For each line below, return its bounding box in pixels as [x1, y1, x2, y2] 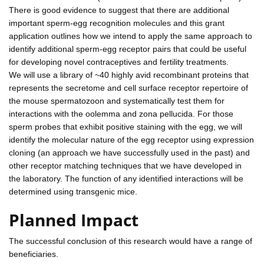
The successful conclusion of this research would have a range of [9, 236, 252, 246]
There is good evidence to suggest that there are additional [9, 5, 229, 15]
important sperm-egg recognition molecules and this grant [9, 18, 225, 28]
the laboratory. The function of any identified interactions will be [9, 173, 243, 183]
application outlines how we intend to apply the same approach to [9, 31, 252, 41]
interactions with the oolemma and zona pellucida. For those [9, 108, 233, 118]
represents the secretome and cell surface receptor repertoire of [9, 82, 248, 93]
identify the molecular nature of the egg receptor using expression [9, 134, 254, 144]
